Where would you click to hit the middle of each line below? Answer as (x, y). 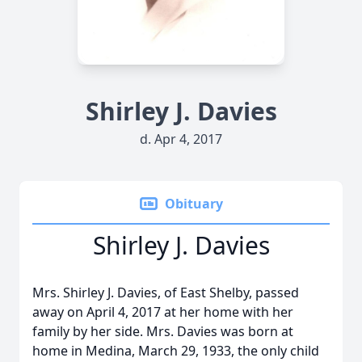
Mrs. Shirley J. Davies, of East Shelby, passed (166, 293)
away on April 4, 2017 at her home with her (163, 312)
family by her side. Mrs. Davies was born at (163, 331)
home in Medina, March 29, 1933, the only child (176, 351)
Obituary (194, 204)
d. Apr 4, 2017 (181, 139)
